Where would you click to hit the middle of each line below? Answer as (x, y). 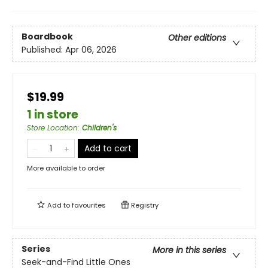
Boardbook (47, 37)
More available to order (66, 168)
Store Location (52, 128)
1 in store (53, 115)
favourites (89, 205)
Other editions (197, 38)
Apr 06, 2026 (91, 50)
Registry (144, 205)
